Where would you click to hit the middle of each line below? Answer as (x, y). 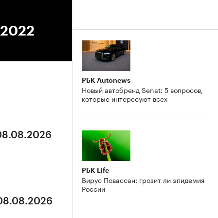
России (93, 188)
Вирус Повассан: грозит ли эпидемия (143, 179)
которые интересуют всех (125, 98)
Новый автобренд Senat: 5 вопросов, (142, 89)
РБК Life (95, 170)
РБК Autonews (106, 80)
